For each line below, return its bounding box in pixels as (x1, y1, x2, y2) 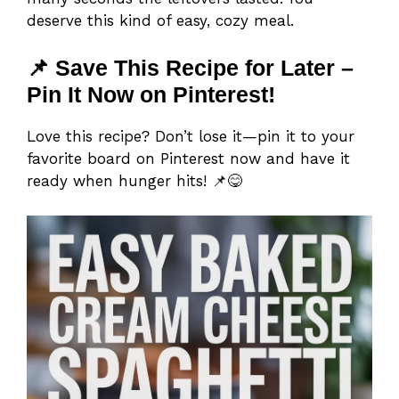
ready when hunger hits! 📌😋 (27, 172, 242, 191)
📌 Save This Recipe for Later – (27, 55, 354, 81)
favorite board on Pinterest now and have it (27, 150, 350, 168)
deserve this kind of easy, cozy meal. (27, 11, 294, 29)
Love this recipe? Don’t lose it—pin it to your (27, 127, 354, 146)
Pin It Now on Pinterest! (27, 82, 275, 108)
